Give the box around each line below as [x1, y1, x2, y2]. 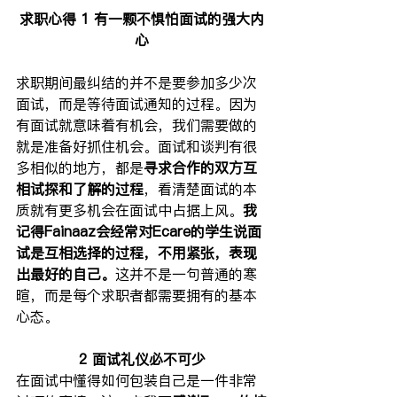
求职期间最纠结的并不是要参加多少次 [16, 72, 257, 92]
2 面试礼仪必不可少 [78, 348, 206, 369]
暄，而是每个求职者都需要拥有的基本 [16, 284, 257, 305]
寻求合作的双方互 [144, 157, 257, 177]
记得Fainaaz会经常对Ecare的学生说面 [16, 221, 261, 241]
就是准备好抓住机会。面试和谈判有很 [16, 136, 257, 156]
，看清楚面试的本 [144, 178, 257, 198]
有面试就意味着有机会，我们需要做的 [16, 114, 257, 135]
